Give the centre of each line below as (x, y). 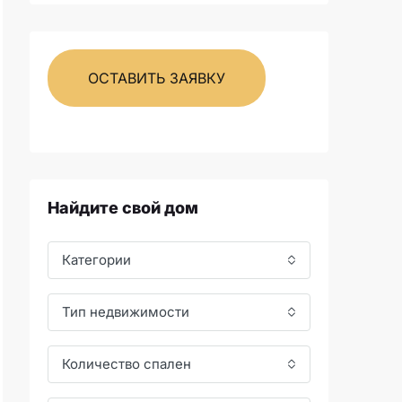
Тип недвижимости (126, 312)
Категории (96, 260)
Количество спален (127, 364)
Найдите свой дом (123, 208)
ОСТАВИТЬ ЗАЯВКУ (157, 78)
